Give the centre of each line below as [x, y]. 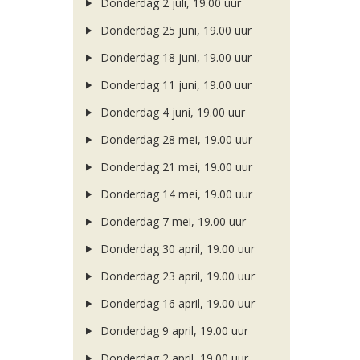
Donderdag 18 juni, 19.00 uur [174, 57]
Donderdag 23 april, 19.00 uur [176, 276]
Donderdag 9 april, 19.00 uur [172, 331]
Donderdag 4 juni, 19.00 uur [171, 112]
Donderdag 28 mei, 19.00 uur [174, 139]
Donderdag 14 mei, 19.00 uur [174, 194]
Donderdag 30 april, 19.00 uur [176, 249]
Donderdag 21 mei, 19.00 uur [174, 167]
